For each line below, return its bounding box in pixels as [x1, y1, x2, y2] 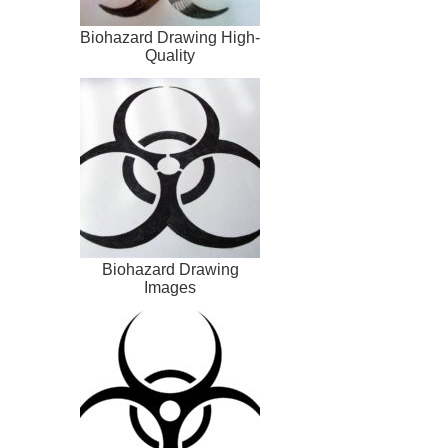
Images [144, 279, 196, 297]
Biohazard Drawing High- [80, 29, 260, 47]
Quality [145, 47, 195, 65]
